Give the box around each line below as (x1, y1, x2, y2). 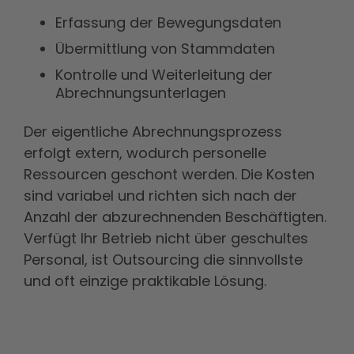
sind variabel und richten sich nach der (24, 186, 297, 205)
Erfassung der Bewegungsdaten (55, 13, 281, 32)
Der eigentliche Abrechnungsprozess (24, 122, 282, 141)
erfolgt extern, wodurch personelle (24, 143, 266, 163)
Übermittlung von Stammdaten (55, 39, 275, 58)
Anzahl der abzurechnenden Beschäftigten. (24, 207, 326, 227)
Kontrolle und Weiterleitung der (55, 65, 273, 85)
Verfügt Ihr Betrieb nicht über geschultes (24, 228, 308, 248)
